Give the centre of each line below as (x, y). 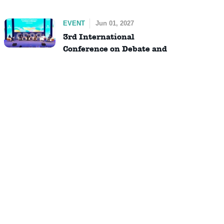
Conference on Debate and (115, 49)
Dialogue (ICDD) (97, 61)
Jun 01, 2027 (114, 23)
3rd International (98, 37)
